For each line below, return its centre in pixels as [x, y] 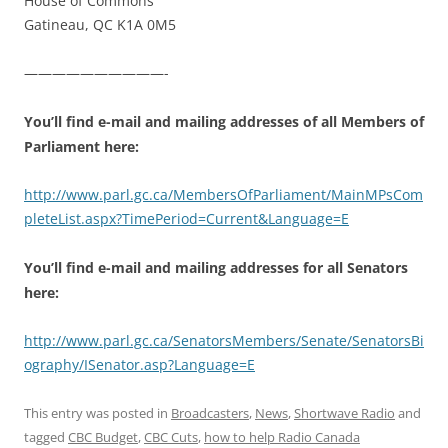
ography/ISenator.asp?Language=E [139, 365]
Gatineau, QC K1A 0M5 [100, 25]
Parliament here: [81, 147]
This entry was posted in [97, 413]
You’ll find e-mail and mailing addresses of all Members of [224, 122]
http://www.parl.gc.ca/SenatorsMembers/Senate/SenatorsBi [224, 341]
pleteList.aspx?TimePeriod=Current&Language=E [186, 219]
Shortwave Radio [344, 413]
